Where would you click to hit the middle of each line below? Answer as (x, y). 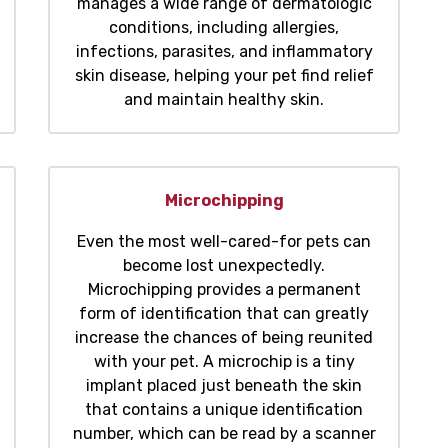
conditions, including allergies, (224, 28)
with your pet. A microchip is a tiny (224, 362)
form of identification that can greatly (224, 314)
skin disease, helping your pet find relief (224, 76)
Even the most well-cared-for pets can (224, 242)
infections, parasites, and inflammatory (224, 52)
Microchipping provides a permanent (224, 290)
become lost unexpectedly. (224, 266)
